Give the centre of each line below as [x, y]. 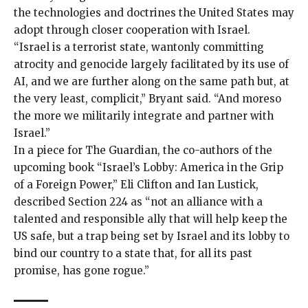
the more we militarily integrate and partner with [144, 115]
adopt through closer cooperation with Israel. [132, 30]
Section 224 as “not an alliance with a [164, 201]
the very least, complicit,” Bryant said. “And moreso [147, 98]
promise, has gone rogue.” [81, 270]
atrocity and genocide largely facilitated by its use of [151, 64]
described [40, 201]
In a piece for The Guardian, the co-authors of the [143, 150]
